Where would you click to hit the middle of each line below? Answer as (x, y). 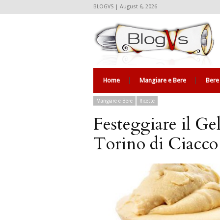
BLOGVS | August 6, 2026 (125, 7)
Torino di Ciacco (156, 144)
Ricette (147, 101)
